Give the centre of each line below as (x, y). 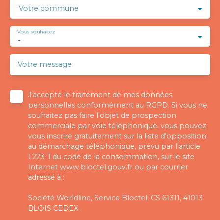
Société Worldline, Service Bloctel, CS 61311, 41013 (115, 198)
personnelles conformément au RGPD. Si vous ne (118, 105)
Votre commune (49, 8)
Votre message (45, 64)
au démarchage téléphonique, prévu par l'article (114, 146)
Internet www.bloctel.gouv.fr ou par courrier (108, 167)
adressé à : (46, 177)
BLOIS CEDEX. (54, 208)
